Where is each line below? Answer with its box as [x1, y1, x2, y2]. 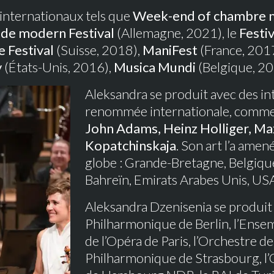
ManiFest [143, 42, 198, 58]
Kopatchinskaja [85, 137, 176, 154]
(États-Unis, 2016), [2, 59, 114, 75]
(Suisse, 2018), [54, 42, 143, 58]
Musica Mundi [114, 59, 196, 75]
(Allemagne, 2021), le [114, 24, 239, 41]
